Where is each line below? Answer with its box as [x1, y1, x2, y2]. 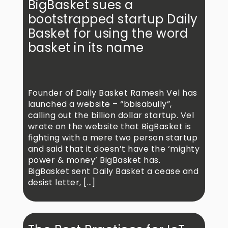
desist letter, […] [27, 177, 96, 189]
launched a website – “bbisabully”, [27, 98, 172, 110]
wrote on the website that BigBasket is [27, 121, 191, 133]
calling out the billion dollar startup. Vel [27, 109, 194, 122]
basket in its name [27, 39, 144, 56]
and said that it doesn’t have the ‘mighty [27, 143, 200, 155]
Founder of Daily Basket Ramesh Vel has [27, 87, 197, 99]
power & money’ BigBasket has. [27, 154, 161, 166]
